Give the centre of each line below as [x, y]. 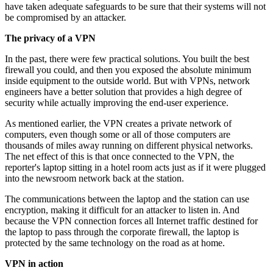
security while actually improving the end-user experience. [117, 102]
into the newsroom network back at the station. [94, 178]
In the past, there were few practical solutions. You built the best [127, 58]
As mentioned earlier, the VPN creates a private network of [118, 123]
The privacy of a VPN [50, 38]
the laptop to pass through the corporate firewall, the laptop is [122, 232]
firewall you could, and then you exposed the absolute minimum [128, 69]
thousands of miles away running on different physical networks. [129, 145]
